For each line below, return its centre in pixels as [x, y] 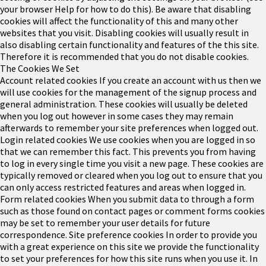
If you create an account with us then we [180, 80]
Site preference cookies [116, 234]
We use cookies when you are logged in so [172, 139]
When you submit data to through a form [171, 199]
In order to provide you [211, 234]
